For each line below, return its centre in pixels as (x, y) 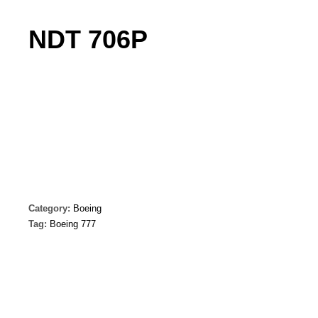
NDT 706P (88, 40)
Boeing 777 (73, 224)
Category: (51, 208)
